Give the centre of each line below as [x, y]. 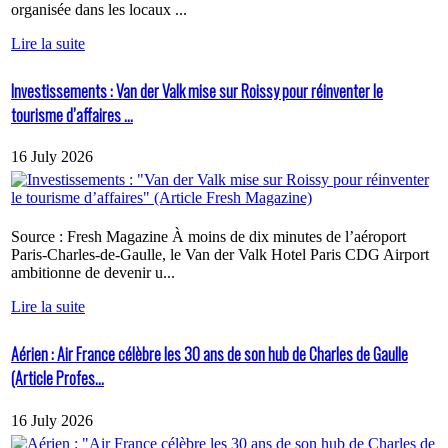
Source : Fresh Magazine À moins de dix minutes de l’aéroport [208, 237]
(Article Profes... [57, 378]
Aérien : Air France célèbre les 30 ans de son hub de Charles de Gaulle [209, 354]
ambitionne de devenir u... [93, 273]
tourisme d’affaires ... [72, 114]
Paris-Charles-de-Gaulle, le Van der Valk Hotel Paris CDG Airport [220, 255]
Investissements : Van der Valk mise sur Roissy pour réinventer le [197, 90]
